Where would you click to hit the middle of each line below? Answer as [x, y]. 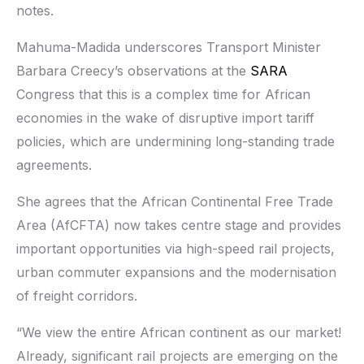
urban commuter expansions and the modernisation [176, 272]
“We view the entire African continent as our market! [179, 332]
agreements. [54, 165]
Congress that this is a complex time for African [163, 94]
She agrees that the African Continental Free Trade [175, 201]
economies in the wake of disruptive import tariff [165, 117]
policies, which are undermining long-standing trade [175, 141]
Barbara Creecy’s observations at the [133, 70]
